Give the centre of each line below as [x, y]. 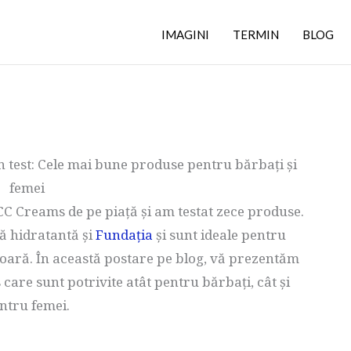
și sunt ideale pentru [219, 235]
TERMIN [256, 34]
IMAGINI [185, 34]
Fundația [124, 235]
